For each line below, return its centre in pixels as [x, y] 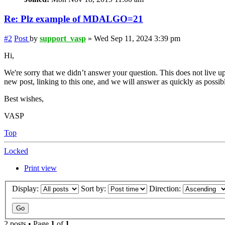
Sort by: [94, 189]
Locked [16, 151]
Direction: [166, 189]
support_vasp [63, 38]
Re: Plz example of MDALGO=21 [74, 19]
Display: [26, 189]
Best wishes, [24, 98]
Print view [40, 168]
